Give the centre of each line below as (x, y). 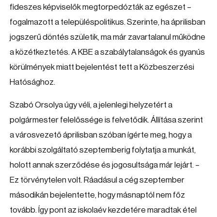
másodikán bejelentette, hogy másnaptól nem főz (97, 195)
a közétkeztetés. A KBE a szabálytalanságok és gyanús (107, 52)
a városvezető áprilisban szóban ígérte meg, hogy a (101, 135)
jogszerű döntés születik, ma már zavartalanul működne (108, 37)
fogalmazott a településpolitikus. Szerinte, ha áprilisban (108, 22)
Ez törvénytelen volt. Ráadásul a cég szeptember (97, 180)
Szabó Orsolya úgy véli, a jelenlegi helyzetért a (91, 105)
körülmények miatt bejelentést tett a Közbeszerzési (102, 67)
